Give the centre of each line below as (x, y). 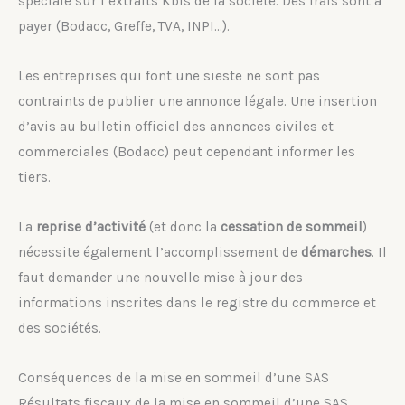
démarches (336, 253)
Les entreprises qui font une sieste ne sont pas (169, 75)
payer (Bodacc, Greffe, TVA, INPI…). (124, 26)
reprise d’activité (91, 227)
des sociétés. (60, 329)
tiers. (34, 177)
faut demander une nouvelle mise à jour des (160, 278)
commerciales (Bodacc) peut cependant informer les (187, 151)
